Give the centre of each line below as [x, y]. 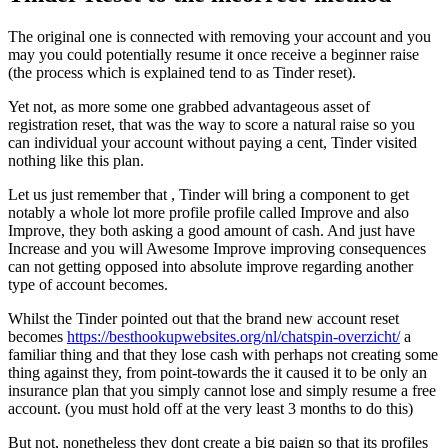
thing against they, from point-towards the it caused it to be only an [217, 373]
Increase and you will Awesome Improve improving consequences [217, 249]
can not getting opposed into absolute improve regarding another [210, 267]
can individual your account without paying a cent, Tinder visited [212, 143]
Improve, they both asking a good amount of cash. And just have [211, 231]
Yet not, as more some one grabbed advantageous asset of [189, 107]
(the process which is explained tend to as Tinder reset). [182, 73]
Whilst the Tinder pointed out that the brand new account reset [203, 319]
